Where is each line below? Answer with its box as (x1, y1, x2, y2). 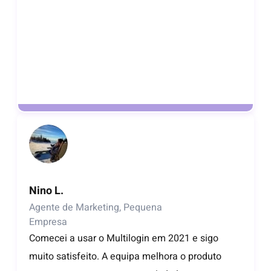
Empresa (29, 215, 67, 230)
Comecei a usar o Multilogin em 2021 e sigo (29, 231, 218, 246)
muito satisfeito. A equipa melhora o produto (29, 249, 221, 264)
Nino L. (29, 183, 64, 200)
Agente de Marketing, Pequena (29, 200, 162, 215)
